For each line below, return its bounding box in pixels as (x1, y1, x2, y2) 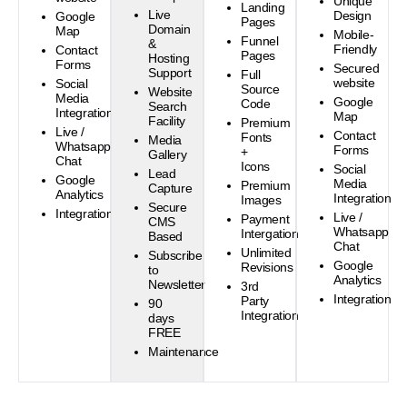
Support (148, 65, 192, 80)
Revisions (241, 260, 293, 274)
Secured (333, 61, 380, 75)
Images (241, 193, 282, 207)
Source (241, 82, 280, 96)
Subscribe (148, 248, 203, 263)
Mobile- (333, 27, 374, 42)
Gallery (148, 147, 187, 162)
